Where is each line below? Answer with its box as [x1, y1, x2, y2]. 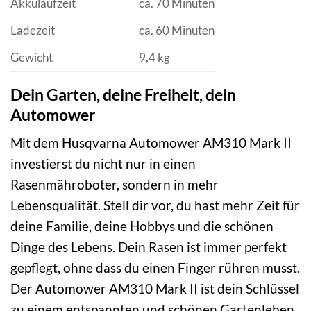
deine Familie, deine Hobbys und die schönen [10, 218, 274, 235]
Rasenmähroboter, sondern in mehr [10, 176, 219, 193]
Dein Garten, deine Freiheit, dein [10, 84, 236, 104]
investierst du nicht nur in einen [10, 155, 196, 172]
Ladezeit [10, 22, 55, 37]
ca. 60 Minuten [138, 22, 215, 37]
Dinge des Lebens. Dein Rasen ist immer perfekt [10, 239, 287, 255]
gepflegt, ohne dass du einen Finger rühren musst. [10, 260, 300, 276]
